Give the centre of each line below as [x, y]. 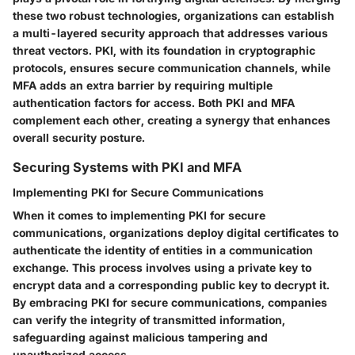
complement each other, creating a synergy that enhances [172, 120]
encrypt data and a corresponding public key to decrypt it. [171, 285]
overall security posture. [79, 137]
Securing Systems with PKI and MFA [127, 167]
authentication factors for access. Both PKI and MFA [154, 102]
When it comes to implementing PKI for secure [139, 216]
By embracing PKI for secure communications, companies [170, 303]
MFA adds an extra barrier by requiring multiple [143, 85]
